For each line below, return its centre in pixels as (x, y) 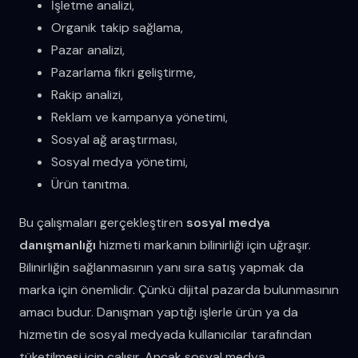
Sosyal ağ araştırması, (114, 139)
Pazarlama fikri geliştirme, (123, 72)
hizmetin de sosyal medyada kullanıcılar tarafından (165, 334)
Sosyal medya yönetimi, (119, 161)
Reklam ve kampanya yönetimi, (139, 117)
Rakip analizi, (87, 94)
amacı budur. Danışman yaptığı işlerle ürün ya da (159, 312)
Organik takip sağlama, (117, 27)
